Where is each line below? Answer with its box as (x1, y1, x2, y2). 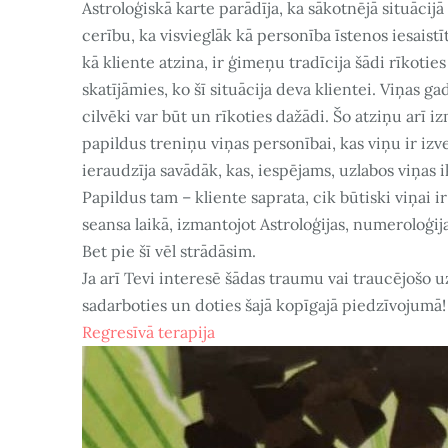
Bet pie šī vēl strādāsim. (82, 240, 256, 261)
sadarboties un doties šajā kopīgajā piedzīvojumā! (82, 294, 446, 315)
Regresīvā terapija (82, 321, 215, 342)
